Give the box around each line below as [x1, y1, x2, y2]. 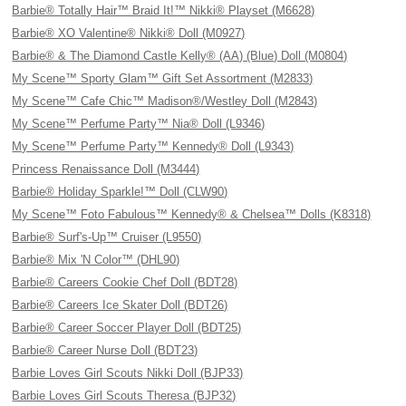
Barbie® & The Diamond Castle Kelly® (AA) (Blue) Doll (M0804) [12, 49, 348, 63]
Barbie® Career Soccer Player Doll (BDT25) [12, 321, 242, 334]
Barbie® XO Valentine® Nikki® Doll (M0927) [12, 26, 246, 40]
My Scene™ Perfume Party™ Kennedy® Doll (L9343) [12, 140, 295, 153]
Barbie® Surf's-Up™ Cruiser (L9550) [12, 230, 202, 244]
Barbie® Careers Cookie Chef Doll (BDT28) [12, 275, 238, 289]
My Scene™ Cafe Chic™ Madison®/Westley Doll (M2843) [12, 94, 318, 108]
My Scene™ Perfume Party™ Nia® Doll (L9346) [12, 117, 266, 130]
